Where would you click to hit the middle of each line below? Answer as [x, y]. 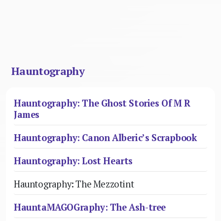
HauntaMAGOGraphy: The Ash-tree [90, 207]
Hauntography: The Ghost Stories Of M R [102, 103]
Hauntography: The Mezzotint [74, 184]
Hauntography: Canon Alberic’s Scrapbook [105, 137]
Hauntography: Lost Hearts [73, 161]
